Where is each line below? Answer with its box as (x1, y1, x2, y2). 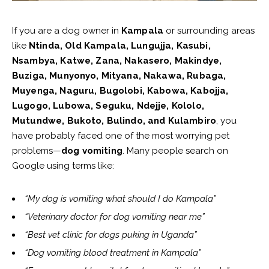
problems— (12, 145, 61, 157)
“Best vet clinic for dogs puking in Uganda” (25, 229, 197, 241)
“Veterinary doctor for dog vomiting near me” (25, 211, 205, 223)
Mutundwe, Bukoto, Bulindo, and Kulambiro (12, 115, 216, 127)
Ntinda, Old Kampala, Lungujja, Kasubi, (29, 40, 211, 52)
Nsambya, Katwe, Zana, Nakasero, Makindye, (12, 55, 222, 67)
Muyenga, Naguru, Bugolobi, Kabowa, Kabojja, (12, 85, 229, 97)
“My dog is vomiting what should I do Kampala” (25, 193, 216, 205)
